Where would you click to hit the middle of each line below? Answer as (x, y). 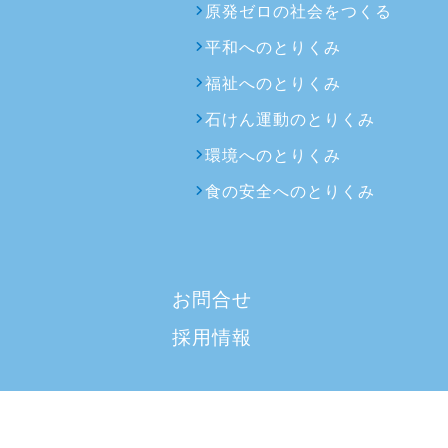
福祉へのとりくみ (272, 83)
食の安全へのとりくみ (289, 191)
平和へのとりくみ (272, 47)
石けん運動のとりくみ (289, 119)
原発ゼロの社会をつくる (298, 11)
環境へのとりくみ (272, 155)
